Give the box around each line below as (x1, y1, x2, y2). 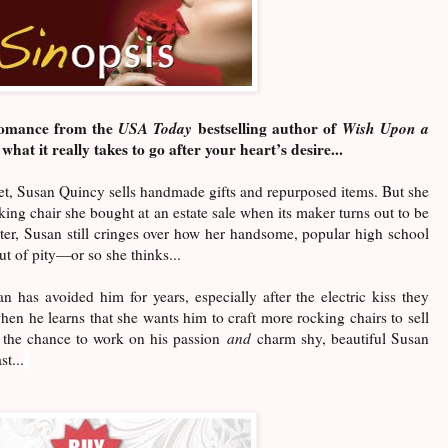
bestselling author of (198, 116, 343, 139)
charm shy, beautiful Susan (250, 327, 430, 348)
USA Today (118, 116, 199, 139)
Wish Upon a (342, 116, 430, 139)
